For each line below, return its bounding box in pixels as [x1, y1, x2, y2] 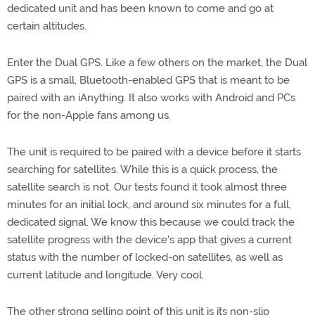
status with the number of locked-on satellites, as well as [7, 250, 283, 264]
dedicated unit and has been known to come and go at [7, 1, 274, 15]
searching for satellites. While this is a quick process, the [7, 162, 278, 176]
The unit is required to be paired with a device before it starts [7, 145, 301, 158]
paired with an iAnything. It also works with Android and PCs [7, 91, 295, 104]
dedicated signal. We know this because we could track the [7, 215, 295, 229]
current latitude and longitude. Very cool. [7, 268, 204, 281]
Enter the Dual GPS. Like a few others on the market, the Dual [7, 56, 307, 69]
